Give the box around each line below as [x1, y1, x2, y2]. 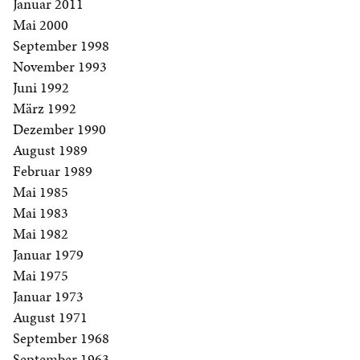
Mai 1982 [13, 223, 68, 244]
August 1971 [13, 307, 88, 328]
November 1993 [13, 56, 107, 77]
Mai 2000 [13, 14, 68, 35]
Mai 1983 [13, 202, 68, 223]
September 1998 [13, 35, 109, 56]
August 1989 [13, 140, 88, 161]
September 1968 [13, 328, 109, 349]
